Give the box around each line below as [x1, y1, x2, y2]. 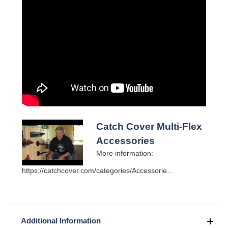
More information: [96, 149, 153, 157]
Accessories [96, 135, 155, 146]
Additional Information [20, 216, 101, 225]
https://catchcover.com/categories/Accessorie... [22, 166, 173, 175]
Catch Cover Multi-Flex [96, 121, 202, 132]
